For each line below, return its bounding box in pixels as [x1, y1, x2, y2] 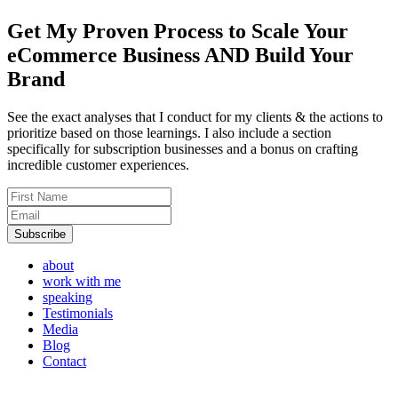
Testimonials [43, 305, 113, 321]
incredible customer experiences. [7, 156, 189, 172]
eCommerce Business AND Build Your [7, 43, 354, 67]
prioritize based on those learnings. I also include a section [7, 124, 331, 140]
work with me [43, 273, 121, 289]
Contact [43, 353, 86, 369]
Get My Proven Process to [7, 19, 251, 43]
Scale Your [251, 19, 348, 43]
